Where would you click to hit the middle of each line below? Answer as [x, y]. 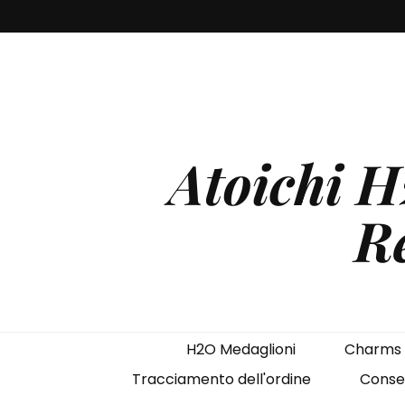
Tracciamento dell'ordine [221, 379]
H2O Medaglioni [240, 349]
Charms [372, 349]
